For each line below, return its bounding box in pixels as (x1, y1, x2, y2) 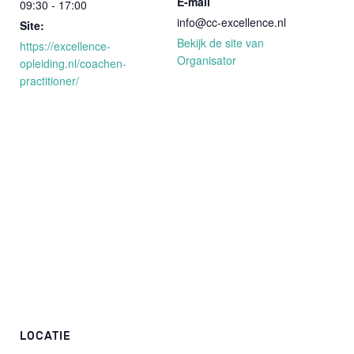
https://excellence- (20, 37, 111, 54)
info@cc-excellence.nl (177, 13, 286, 30)
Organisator (177, 51, 236, 68)
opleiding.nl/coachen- (20, 55, 126, 71)
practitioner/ (20, 72, 79, 88)
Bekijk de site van (177, 34, 264, 51)
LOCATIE (20, 329, 71, 343)
